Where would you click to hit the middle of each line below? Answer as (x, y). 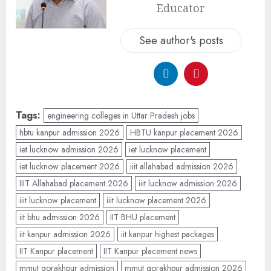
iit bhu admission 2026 (60, 217)
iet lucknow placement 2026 (70, 166)
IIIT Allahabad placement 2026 (74, 183)
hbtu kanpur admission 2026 (70, 132)
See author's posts (181, 41)
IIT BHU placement (143, 217)
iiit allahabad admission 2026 (182, 166)
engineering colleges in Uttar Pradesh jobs (121, 116)
